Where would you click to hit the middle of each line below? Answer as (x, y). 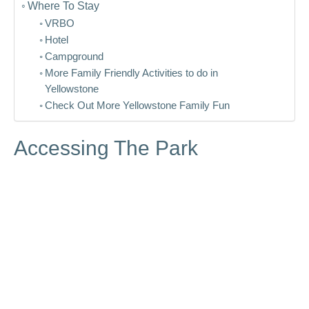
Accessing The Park (106, 148)
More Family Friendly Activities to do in (131, 73)
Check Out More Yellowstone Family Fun (137, 106)
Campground (74, 57)
